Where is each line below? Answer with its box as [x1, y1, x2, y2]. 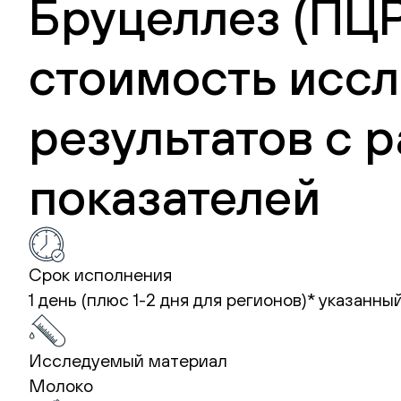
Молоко [29, 374, 93, 396]
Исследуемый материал [29, 349, 227, 371]
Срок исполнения [29, 263, 172, 285]
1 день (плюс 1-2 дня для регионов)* [29, 288, 319, 310]
